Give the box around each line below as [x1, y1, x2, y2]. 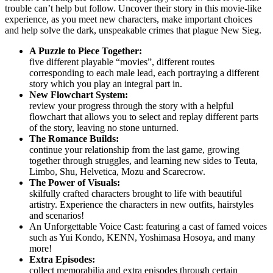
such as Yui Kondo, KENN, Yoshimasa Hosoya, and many [29, 232, 255, 243]
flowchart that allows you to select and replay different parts [29, 112, 258, 122]
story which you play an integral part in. [29, 79, 182, 90]
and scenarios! [29, 210, 84, 221]
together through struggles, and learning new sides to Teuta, [29, 155, 258, 166]
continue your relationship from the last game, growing [29, 144, 239, 155]
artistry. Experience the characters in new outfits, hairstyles [29, 199, 253, 210]
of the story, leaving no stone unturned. [29, 122, 179, 133]
